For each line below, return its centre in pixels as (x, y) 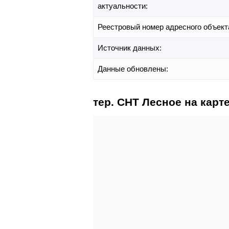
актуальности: (124, 6)
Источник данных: (131, 48)
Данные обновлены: (134, 69)
